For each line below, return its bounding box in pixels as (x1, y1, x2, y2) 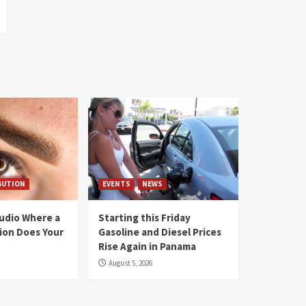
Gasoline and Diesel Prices (98, 225, 221, 239)
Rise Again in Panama (98, 240, 196, 253)
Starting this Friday (98, 211, 191, 225)
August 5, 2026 (108, 258, 152, 268)
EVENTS (102, 179, 130, 189)
